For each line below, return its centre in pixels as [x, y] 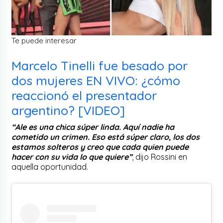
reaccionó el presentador [84, 95]
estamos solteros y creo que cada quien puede [100, 147]
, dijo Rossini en [160, 157]
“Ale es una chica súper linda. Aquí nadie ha [93, 127]
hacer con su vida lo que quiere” [72, 157]
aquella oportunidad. [50, 167]
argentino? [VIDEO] [68, 110]
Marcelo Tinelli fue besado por [100, 65]
